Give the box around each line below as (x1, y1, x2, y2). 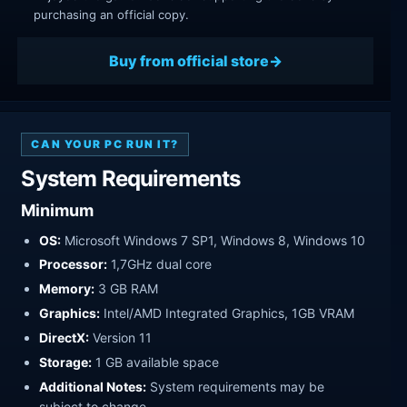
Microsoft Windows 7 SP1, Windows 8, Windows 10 (61, 232, 366, 248)
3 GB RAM (94, 281, 159, 297)
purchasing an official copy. (34, 7, 189, 23)
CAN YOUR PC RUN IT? (31, 137, 180, 152)
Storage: (39, 353, 93, 370)
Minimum (21, 200, 94, 220)
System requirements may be (146, 378, 325, 394)
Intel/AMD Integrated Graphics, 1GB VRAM (100, 305, 355, 322)
